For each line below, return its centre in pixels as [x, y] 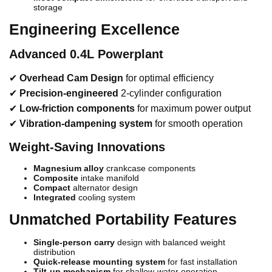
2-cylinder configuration [170, 93]
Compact [52, 188]
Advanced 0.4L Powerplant [86, 54]
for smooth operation [198, 124]
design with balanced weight [170, 243]
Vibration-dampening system [86, 124]
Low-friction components [77, 109]
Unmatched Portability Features [123, 219]
